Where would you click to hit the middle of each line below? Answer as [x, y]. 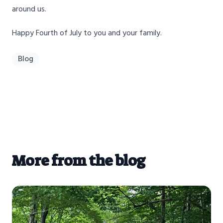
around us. [29, 10]
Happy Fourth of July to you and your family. [87, 34]
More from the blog [79, 161]
